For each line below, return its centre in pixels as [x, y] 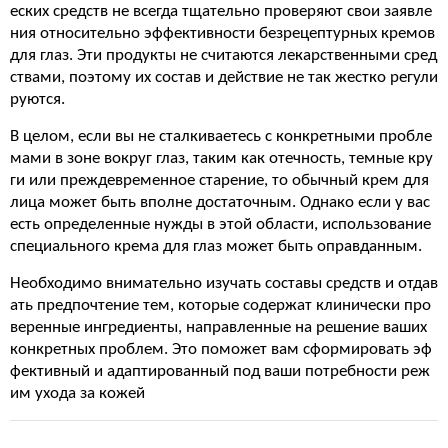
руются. [37, 99]
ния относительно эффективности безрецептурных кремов [222, 33]
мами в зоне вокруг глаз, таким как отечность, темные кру [221, 158]
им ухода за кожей [77, 393]
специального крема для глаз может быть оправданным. [216, 246]
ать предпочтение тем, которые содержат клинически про [220, 305]
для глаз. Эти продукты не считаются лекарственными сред [223, 55]
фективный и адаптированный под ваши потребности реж [220, 371]
